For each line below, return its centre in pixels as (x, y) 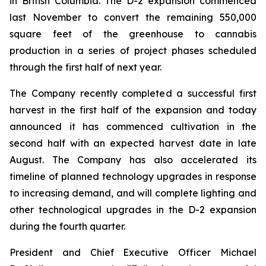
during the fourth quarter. (67, 226)
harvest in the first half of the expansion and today (133, 110)
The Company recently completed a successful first (133, 93)
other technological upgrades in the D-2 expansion (133, 210)
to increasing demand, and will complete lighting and (133, 193)
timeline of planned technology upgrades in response (133, 176)
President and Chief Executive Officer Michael (133, 252)
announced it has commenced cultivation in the (133, 126)
